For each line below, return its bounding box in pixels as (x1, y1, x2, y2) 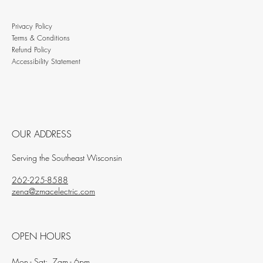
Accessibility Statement (11, 56, 80, 67)
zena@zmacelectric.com (12, 185, 95, 197)
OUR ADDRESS (12, 127, 72, 140)
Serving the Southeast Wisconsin (12, 151, 122, 163)
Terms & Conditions (11, 33, 70, 43)
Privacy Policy (11, 21, 52, 31)
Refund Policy (11, 45, 51, 55)
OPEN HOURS (12, 229, 71, 242)
